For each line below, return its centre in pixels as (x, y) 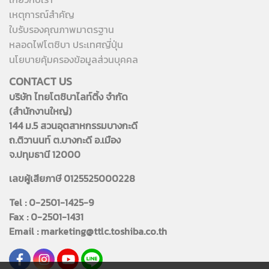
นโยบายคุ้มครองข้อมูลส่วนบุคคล (74, 59)
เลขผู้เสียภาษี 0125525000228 (72, 178)
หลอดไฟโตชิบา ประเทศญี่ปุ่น (66, 44)
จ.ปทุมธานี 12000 (45, 154)
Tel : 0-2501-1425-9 (51, 202)
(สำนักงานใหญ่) (40, 111)
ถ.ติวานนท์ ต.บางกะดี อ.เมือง (65, 140)
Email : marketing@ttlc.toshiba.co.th (88, 231)
